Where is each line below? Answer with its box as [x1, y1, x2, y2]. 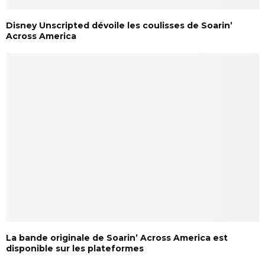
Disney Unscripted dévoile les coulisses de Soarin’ [6, 20, 232, 31]
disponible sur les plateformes [6, 243, 144, 254]
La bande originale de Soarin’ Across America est [6, 232, 228, 243]
